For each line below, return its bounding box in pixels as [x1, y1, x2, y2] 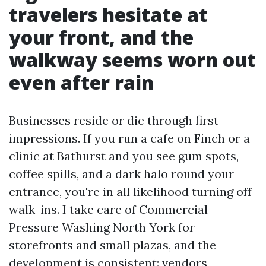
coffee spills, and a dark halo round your [9, 166, 234, 181]
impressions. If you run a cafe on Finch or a [9, 131, 250, 145]
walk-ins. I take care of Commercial [9, 202, 208, 217]
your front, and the [9, 24, 194, 50]
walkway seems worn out [9, 47, 256, 72]
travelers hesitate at [9, 2, 208, 27]
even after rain [9, 69, 154, 95]
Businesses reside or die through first [9, 113, 218, 128]
